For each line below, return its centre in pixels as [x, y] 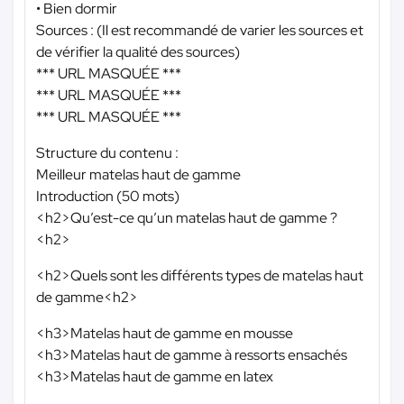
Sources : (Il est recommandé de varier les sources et [200, 30]
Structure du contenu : [107, 152]
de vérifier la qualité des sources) [138, 51]
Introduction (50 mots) [108, 196]
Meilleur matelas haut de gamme [138, 174]
